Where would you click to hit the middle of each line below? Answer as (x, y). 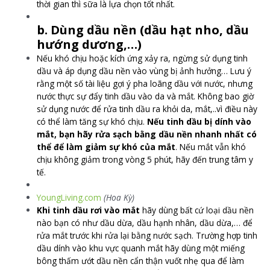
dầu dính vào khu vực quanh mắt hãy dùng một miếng (141, 248)
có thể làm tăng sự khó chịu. (92, 121)
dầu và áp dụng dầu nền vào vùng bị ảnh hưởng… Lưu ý (144, 71)
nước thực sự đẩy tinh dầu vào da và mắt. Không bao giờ (146, 96)
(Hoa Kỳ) (118, 197)
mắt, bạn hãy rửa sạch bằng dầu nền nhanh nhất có (147, 134)
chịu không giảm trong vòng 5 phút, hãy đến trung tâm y (145, 159)
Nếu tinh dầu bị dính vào (199, 121)
